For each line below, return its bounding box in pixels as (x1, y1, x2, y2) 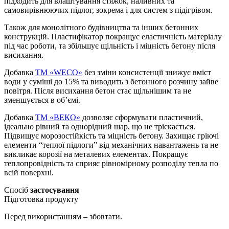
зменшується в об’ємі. (4, 95, 80, 104)
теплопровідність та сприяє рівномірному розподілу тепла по (4, 158, 218, 168)
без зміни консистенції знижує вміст (82, 67, 211, 77)
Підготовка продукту (4, 194, 78, 203)
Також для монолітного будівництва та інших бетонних (4, 22, 198, 32)
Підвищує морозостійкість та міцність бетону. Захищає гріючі (4, 131, 219, 140)
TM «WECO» (35, 67, 82, 77)
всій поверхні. (4, 168, 54, 177)
